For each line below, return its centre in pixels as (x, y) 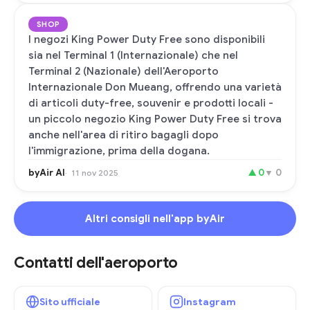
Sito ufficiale (70, 302)
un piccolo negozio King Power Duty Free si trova (155, 119)
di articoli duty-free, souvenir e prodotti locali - (151, 103)
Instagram (210, 302)
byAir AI (47, 173)
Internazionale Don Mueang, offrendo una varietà (155, 87)
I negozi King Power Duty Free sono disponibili (147, 39)
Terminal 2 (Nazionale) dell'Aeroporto (124, 71)
